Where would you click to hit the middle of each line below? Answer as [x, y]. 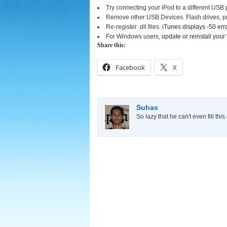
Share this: [111, 45]
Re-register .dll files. [134, 27]
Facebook [130, 67]
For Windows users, [134, 36]
